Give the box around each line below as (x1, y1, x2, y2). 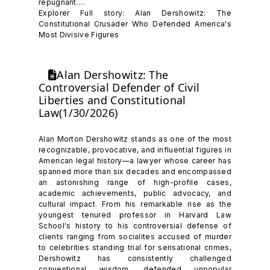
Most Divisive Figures (39, 30, 119, 39)
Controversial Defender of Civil (39, 80, 200, 95)
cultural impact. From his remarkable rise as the (39, 199, 231, 209)
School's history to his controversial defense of (39, 221, 231, 230)
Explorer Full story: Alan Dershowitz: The (39, 8, 231, 17)
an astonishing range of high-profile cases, (39, 177, 231, 187)
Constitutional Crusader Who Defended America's (39, 19, 231, 28)
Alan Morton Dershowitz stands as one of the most (39, 134, 231, 143)
